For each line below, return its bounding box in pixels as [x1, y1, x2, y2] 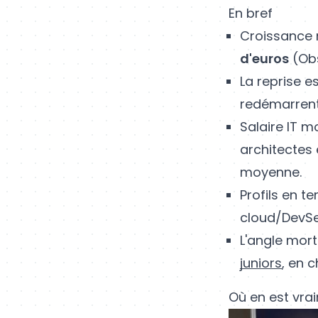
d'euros [240, 49, 289, 67]
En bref [229, 4, 273, 22]
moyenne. [240, 163, 302, 181]
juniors [240, 253, 282, 272]
